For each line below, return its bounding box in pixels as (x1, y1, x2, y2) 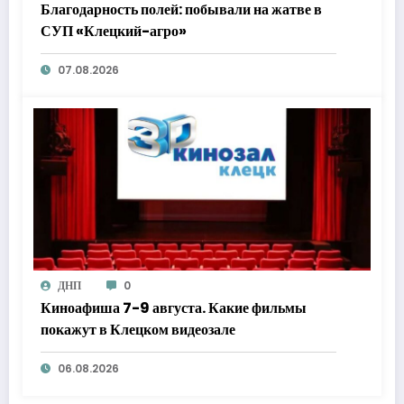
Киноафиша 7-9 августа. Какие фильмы (41, 298, 307, 319)
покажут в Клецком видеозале (41, 319, 235, 341)
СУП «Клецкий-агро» (41, 21, 187, 42)
